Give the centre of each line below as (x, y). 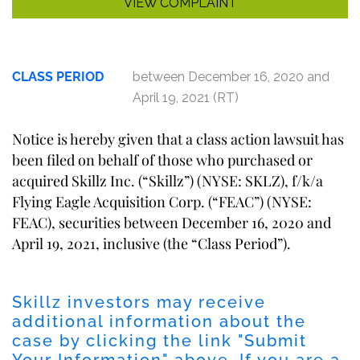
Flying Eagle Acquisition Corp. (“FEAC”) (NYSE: (162, 201)
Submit (276, 340)
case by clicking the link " (128, 340)
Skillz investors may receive (139, 302)
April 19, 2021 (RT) (186, 98)
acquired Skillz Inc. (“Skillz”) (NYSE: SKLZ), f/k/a (168, 180)
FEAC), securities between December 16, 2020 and (172, 222)
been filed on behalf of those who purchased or (162, 160)
